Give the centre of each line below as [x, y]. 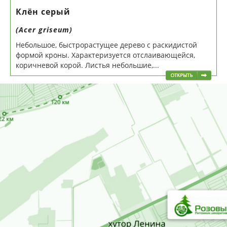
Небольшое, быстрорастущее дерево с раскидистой [106, 45]
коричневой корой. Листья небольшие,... [87, 65]
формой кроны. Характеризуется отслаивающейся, [105, 55]
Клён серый [43, 11]
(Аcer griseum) [44, 29]
